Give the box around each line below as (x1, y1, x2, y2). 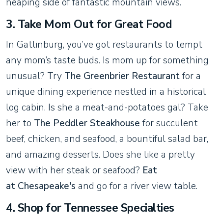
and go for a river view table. (76, 179, 197, 192)
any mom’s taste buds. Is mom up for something (6, 54, 209, 67)
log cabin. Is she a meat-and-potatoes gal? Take (6, 101, 208, 114)
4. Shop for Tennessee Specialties (6, 200, 174, 216)
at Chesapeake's (6, 179, 76, 192)
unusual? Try (6, 69, 64, 82)
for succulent (140, 116, 198, 130)
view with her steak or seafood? (6, 164, 142, 177)
